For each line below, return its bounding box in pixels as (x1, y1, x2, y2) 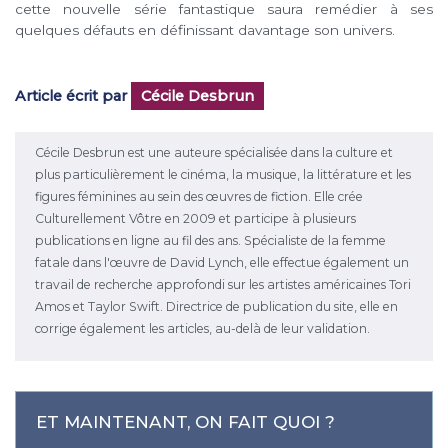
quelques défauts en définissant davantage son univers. (15, 22, 395, 39)
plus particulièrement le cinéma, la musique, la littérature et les (35, 167, 411, 183)
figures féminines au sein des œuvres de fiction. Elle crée (35, 189, 363, 205)
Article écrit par (15, 87, 131, 106)
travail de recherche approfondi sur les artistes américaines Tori (35, 277, 411, 293)
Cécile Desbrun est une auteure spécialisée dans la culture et (35, 145, 393, 161)
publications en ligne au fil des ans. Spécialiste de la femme (35, 233, 386, 249)
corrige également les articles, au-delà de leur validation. (35, 321, 370, 337)
